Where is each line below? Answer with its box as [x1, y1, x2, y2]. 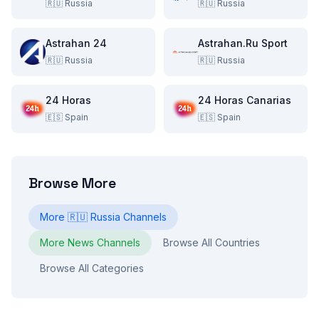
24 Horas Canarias [198, 94, 291, 106]
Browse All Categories [40, 262, 144, 274]
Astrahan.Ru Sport [198, 37, 288, 49]
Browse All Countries [163, 236, 260, 249]
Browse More [28, 174, 116, 192]
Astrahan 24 [46, 37, 107, 49]
